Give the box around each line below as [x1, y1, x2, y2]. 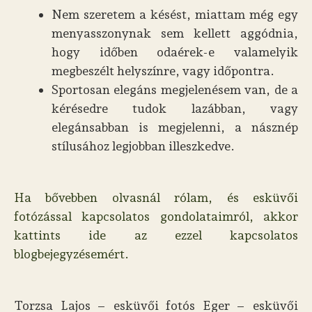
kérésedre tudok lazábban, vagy [52, 101, 298, 116]
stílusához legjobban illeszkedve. [52, 139, 235, 153]
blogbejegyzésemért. [14, 247, 129, 261]
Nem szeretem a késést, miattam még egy [52, 7, 298, 22]
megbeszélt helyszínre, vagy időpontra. [52, 63, 274, 78]
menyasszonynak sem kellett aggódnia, [52, 26, 298, 40]
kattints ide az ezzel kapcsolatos [14, 228, 298, 242]
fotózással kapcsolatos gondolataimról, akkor [14, 209, 298, 224]
